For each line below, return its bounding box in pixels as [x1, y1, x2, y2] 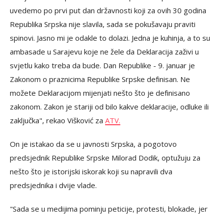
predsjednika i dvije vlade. [10, 180, 97, 190]
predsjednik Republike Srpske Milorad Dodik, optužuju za [10, 152, 200, 163]
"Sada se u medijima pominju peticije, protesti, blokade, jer [10, 203, 208, 214]
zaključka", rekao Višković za [10, 115, 105, 125]
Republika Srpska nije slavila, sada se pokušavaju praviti [10, 19, 195, 29]
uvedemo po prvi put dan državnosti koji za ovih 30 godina [10, 5, 206, 15]
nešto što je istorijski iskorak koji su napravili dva [10, 166, 172, 176]
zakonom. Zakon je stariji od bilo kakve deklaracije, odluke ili [10, 101, 209, 111]
